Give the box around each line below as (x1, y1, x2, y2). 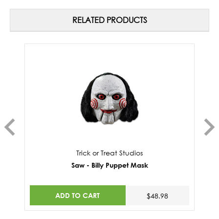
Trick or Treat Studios (76, 149, 143, 157)
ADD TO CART (55, 191, 100, 199)
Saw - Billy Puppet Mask (71, 161, 148, 170)
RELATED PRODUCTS (72, 15, 147, 25)
